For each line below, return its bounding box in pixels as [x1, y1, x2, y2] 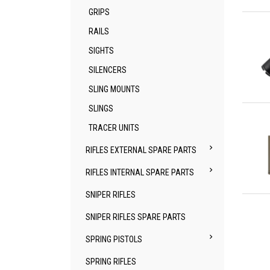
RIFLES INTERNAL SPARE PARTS [86, 168, 194, 177]
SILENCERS [89, 65, 127, 75]
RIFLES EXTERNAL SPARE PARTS [86, 145, 196, 155]
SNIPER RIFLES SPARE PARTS [86, 212, 186, 222]
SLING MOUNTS [89, 84, 140, 94]
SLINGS [89, 104, 113, 113]
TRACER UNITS [89, 123, 139, 133]
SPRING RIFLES [86, 257, 136, 266]
